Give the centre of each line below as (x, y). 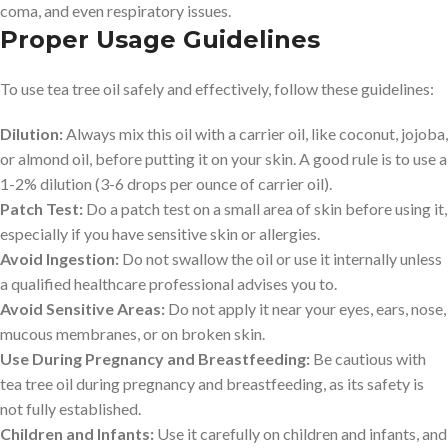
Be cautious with (368, 358)
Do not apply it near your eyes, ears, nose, (305, 308)
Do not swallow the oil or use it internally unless (280, 258)
